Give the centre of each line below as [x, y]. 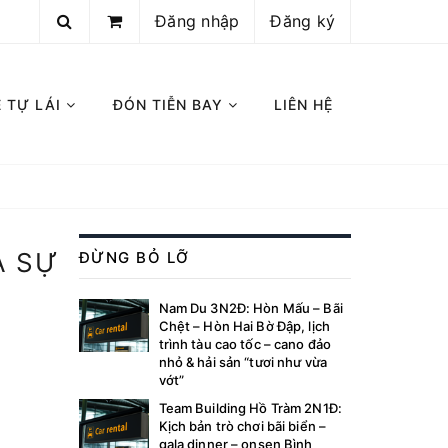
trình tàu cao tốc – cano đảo [245, 344]
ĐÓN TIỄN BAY [170, 104]
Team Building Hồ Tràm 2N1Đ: [250, 408]
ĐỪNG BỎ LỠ [134, 257]
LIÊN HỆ [303, 104]
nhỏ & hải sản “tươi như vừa [243, 362]
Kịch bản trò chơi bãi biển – [242, 426]
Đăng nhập [197, 21]
